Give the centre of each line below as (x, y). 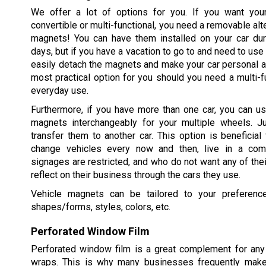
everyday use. (60, 90)
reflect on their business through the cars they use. (136, 175)
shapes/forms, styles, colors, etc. (101, 207)
